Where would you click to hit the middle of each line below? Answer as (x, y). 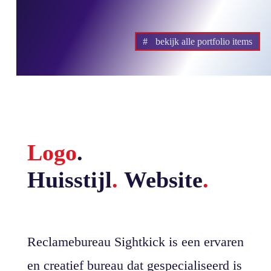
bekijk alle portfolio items (204, 41)
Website (160, 180)
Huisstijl (69, 180)
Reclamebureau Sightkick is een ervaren (135, 242)
